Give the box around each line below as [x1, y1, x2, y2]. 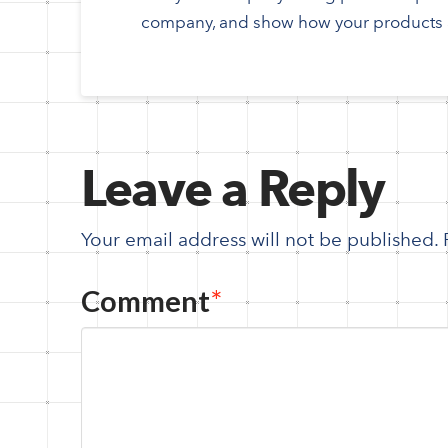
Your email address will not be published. [80, 228, 438, 252]
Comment [80, 282, 216, 318]
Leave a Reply [80, 158, 385, 218]
